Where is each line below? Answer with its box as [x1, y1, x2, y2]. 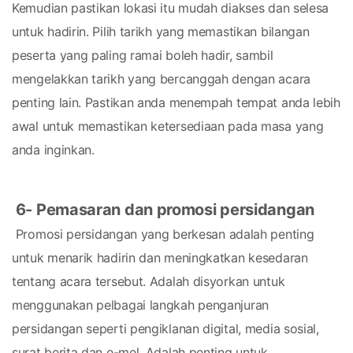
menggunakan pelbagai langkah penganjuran [12, 297, 269, 313]
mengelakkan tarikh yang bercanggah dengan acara [12, 71, 310, 87]
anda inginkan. [12, 142, 95, 158]
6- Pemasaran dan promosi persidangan [15, 200, 314, 219]
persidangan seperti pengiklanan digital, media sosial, [12, 321, 319, 336]
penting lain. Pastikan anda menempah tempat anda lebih [12, 95, 340, 110]
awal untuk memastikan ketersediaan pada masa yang [12, 118, 324, 134]
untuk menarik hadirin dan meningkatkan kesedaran [12, 250, 308, 266]
